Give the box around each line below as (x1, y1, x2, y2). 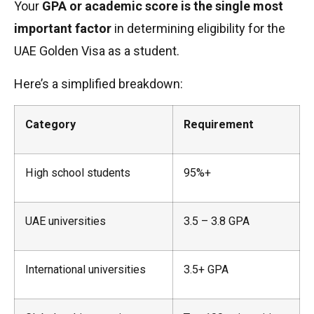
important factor (14, 21, 111, 36)
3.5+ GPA (184, 262, 228, 276)
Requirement (184, 117, 254, 131)
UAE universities (25, 214, 106, 228)
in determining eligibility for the (111, 21, 285, 36)
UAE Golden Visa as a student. (14, 43, 179, 59)
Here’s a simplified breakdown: (14, 76, 183, 91)
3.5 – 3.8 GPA (184, 214, 250, 228)
